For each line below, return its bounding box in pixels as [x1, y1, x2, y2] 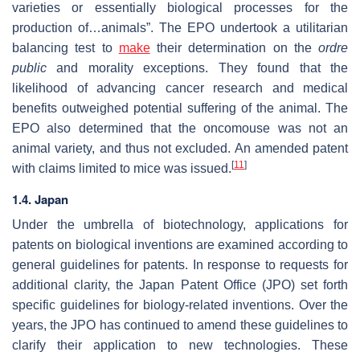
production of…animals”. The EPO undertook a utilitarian [12, 20, 348, 35]
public [12, 60, 47, 75]
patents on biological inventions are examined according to [12, 237, 348, 252]
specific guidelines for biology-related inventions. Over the [12, 297, 348, 312]
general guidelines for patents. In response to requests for [12, 257, 348, 272]
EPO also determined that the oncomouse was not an [12, 121, 348, 135]
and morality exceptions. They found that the [47, 60, 348, 75]
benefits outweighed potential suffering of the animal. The [12, 100, 348, 115]
